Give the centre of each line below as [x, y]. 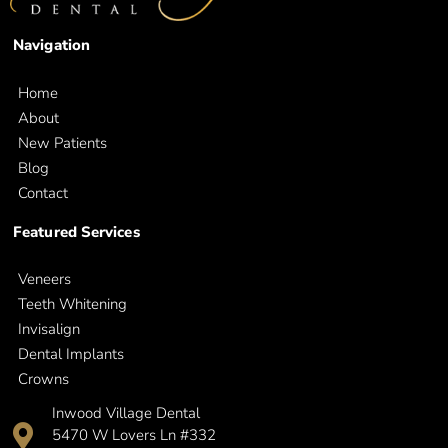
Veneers [44, 279]
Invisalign [49, 329]
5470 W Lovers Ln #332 [133, 435]
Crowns [43, 379]
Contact [43, 192]
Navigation [51, 45]
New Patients [62, 142]
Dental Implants [71, 354]
